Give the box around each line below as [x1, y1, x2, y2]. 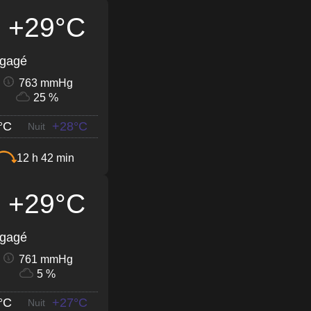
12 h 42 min [17, 152, 74, 165]
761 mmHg [19, 253, 73, 265]
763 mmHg [19, 76, 73, 89]
